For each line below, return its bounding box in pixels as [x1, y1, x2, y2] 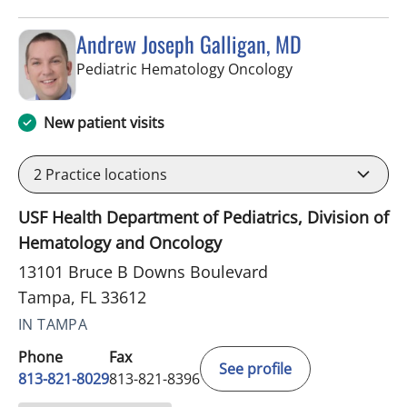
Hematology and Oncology [18, 232, 222, 254]
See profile [219, 359, 292, 380]
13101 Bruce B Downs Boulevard [18, 261, 268, 283]
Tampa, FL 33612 [18, 286, 146, 309]
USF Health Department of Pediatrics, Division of [18, 206, 389, 229]
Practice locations [42, 164, 167, 185]
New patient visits [44, 113, 164, 134]
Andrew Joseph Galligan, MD [76, 26, 302, 60]
